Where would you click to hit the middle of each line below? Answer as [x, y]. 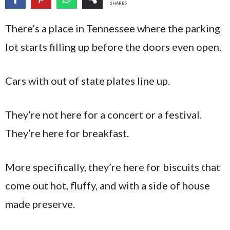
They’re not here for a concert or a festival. [103, 114]
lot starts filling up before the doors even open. [113, 47]
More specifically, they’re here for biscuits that [113, 167]
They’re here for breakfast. [67, 133]
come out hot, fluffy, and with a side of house [108, 185]
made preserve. [40, 204]
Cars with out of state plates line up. [88, 81]
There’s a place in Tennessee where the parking [113, 28]
